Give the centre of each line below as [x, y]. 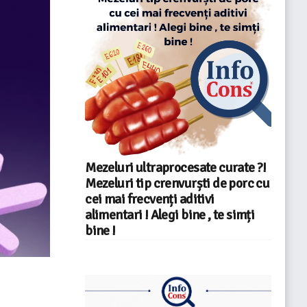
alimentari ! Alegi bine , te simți [170, 215]
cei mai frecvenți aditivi [150, 199]
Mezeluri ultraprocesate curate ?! [176, 168]
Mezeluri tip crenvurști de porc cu [177, 183]
